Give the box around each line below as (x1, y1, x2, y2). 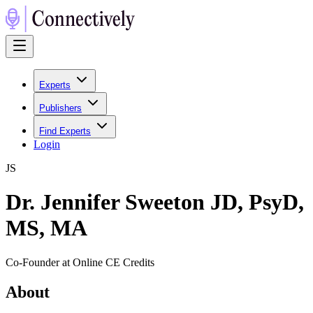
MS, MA (6, 215, 87, 241)
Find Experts (39, 126, 91, 136)
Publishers (39, 103, 82, 113)
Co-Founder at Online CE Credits (6, 256, 154, 268)
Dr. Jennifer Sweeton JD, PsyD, (6, 189, 304, 215)
